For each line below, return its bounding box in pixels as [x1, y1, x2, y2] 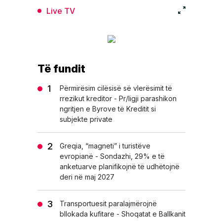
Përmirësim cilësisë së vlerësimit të [60, 83, 172, 92]
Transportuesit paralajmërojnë [60, 199, 157, 208]
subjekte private [60, 114, 112, 123]
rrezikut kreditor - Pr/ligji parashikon [60, 94, 177, 103]
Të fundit [37, 62, 85, 75]
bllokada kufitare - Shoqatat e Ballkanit [60, 209, 185, 218]
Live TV [46, 5, 75, 16]
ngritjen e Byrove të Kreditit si [60, 104, 156, 113]
